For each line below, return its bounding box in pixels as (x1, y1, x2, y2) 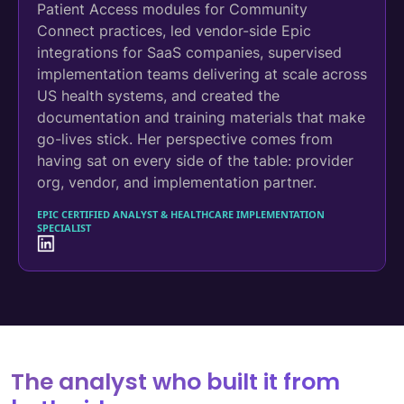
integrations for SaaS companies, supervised (37, 42, 342, 61)
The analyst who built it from (11, 365, 340, 398)
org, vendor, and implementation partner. (37, 172, 317, 191)
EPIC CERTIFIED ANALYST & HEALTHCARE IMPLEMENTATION (37, 207, 325, 221)
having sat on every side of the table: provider (37, 151, 353, 170)
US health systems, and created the (37, 86, 280, 105)
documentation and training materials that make (37, 107, 365, 126)
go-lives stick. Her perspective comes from (37, 129, 333, 148)
